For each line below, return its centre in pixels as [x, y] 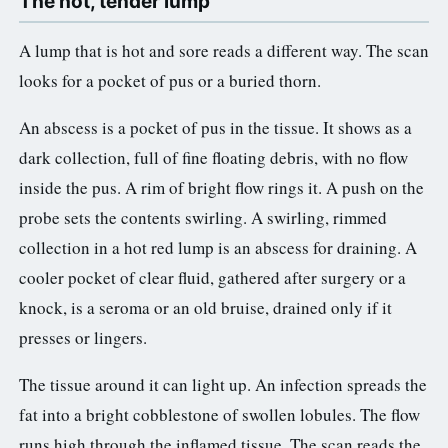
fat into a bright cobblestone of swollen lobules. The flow [219, 414]
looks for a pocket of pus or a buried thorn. [170, 80]
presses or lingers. [83, 337]
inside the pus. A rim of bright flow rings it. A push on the [221, 187]
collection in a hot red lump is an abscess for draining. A [218, 247]
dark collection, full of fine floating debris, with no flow [213, 157]
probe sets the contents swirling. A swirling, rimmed [203, 217]
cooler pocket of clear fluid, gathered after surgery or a [212, 277]
